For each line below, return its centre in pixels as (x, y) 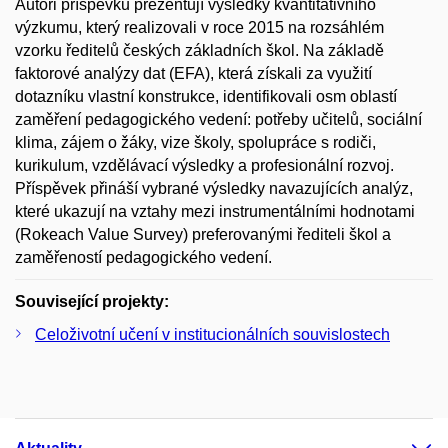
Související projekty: (92, 301)
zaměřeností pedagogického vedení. (143, 257)
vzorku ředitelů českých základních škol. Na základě (199, 50)
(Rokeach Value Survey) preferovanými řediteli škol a (203, 234)
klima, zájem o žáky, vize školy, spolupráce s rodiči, (195, 142)
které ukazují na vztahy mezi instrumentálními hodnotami (215, 211)
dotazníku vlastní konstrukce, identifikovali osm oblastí (206, 96)
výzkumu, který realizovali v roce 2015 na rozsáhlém (199, 27)
